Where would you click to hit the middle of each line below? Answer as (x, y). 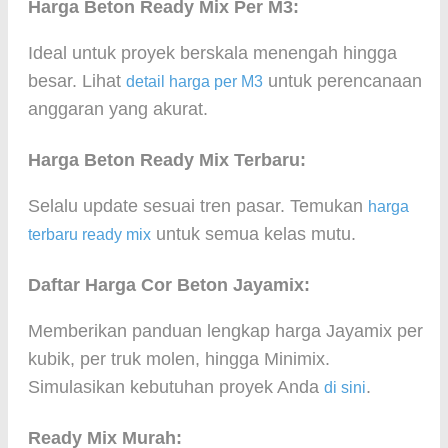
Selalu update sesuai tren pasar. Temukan (198, 206)
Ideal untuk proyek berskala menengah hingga (212, 53)
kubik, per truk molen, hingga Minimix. (179, 359)
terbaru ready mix (89, 234)
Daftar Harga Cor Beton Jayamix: (169, 285)
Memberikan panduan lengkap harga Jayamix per (225, 331)
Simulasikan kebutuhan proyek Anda (176, 387)
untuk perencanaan (342, 81)
